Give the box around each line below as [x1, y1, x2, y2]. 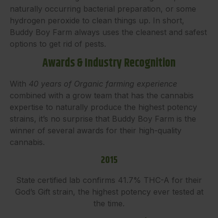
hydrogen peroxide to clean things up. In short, [10, 15, 184, 25]
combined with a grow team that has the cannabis [10, 90, 194, 100]
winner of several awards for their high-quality [10, 125, 182, 135]
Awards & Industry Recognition [42, 54, 176, 72]
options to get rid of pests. [10, 38, 106, 49]
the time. [93, 199, 125, 209]
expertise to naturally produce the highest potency [10, 102, 197, 112]
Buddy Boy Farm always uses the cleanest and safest [10, 27, 207, 37]
